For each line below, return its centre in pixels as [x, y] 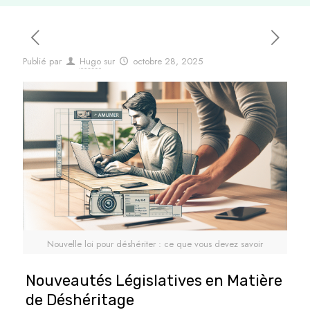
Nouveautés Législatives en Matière [154, 280]
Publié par [42, 61]
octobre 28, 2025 [168, 61]
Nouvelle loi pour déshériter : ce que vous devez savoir [155, 244]
